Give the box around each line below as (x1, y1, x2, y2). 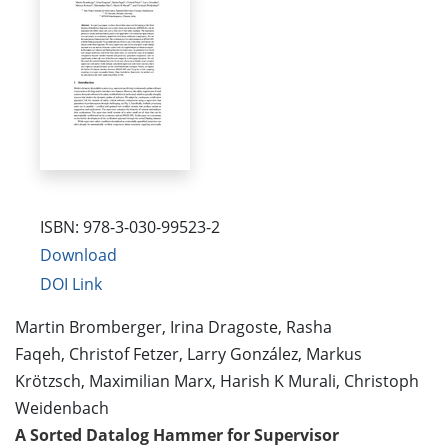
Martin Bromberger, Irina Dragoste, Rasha (15, 315, 332, 338)
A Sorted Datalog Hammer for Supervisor (15, 423, 339, 446)
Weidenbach (15, 396, 109, 419)
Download (40, 244, 117, 267)
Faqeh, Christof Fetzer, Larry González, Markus (15, 342, 362, 365)
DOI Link (40, 272, 102, 295)
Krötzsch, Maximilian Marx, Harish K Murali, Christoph (15, 369, 419, 392)
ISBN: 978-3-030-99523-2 (40, 215, 220, 238)
